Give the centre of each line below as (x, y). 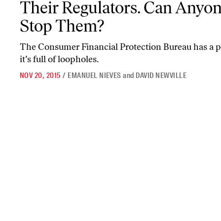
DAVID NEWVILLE (161, 75)
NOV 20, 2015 (40, 75)
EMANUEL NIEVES (94, 75)
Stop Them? (62, 26)
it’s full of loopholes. (59, 59)
